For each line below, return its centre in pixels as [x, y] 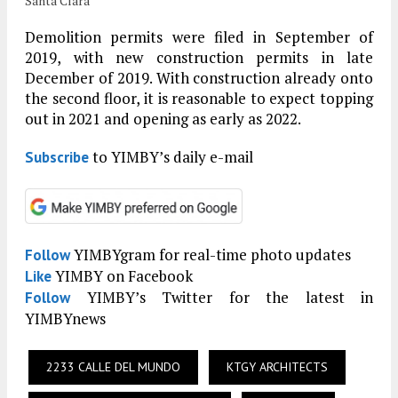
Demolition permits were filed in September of [199, 36]
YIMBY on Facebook [122, 275]
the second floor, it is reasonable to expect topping [199, 98]
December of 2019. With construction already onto [199, 77]
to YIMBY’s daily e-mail [171, 156]
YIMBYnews [65, 318]
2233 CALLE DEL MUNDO [113, 366]
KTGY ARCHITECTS [277, 366]
